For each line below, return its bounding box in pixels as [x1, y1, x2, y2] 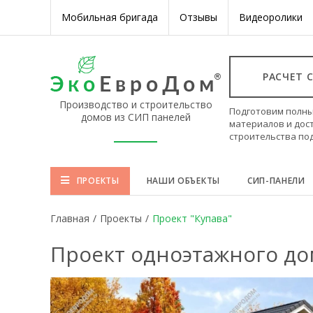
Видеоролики [239, 10, 303, 24]
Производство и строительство [59, 98, 212, 111]
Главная [50, 212, 89, 225]
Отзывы [180, 10, 217, 24]
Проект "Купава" [152, 212, 232, 225]
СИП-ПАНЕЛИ [247, 175, 305, 187]
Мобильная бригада [61, 10, 158, 24]
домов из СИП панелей [80, 110, 191, 124]
